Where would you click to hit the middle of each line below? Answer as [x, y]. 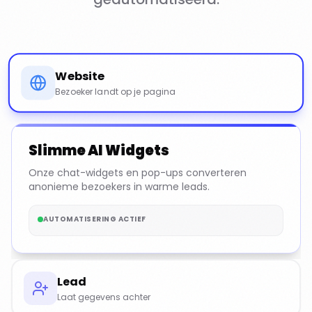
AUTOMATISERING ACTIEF [95, 219]
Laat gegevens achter [104, 297]
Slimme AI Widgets [99, 150]
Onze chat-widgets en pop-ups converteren [138, 173]
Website [80, 76]
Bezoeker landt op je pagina [116, 92]
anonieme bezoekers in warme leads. [119, 187]
